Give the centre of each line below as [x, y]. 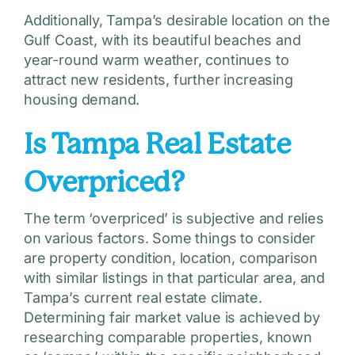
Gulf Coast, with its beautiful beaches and [162, 40]
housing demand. [82, 100]
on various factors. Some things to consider [170, 239]
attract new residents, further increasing [158, 80]
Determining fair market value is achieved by [172, 318]
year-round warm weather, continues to [156, 60]
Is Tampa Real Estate [157, 145]
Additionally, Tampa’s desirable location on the [177, 21]
